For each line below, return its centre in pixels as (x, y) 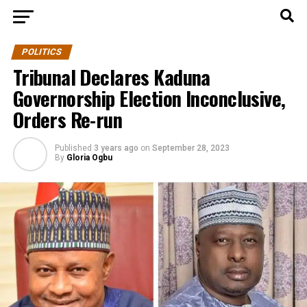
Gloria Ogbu (89, 158)
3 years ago (116, 148)
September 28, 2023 (191, 148)
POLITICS (41, 52)
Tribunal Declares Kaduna (111, 77)
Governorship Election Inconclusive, (149, 98)
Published (73, 148)
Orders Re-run (67, 119)
